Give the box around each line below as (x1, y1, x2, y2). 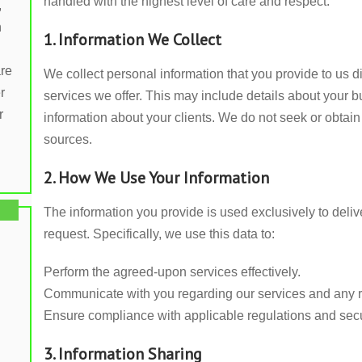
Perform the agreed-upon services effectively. (44, 265, 301, 279)
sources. (44, 133, 92, 146)
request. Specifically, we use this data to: (44, 227, 275, 241)
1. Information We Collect (44, 29, 221, 50)
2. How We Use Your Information (44, 167, 269, 188)
